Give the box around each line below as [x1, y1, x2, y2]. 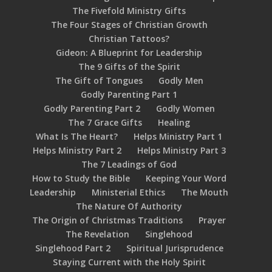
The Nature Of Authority [76, 200, 183, 212]
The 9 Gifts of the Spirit [78, 61, 180, 72]
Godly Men [158, 75, 203, 86]
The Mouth [181, 186, 229, 198]
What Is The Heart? [36, 131, 118, 142]
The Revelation [66, 228, 130, 240]
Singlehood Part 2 [35, 242, 110, 254]
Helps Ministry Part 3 [137, 144, 226, 156]
